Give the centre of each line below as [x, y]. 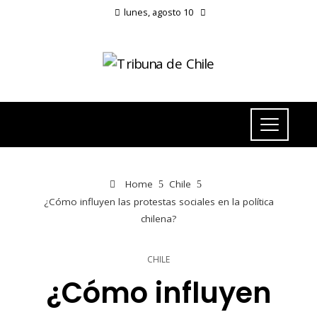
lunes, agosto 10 [158, 12]
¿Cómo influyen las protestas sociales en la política [158, 202]
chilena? [158, 219]
